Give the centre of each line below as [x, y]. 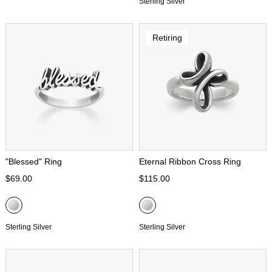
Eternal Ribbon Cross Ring [190, 161]
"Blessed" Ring [34, 161]
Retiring [167, 37]
